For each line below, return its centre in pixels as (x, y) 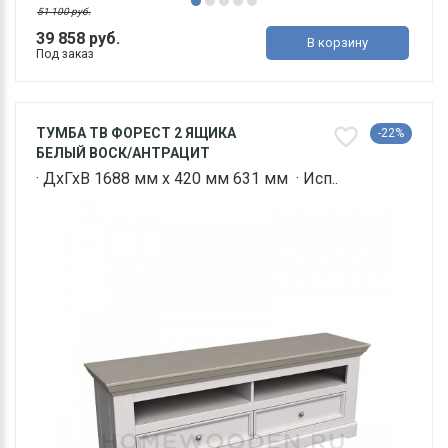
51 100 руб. (64, 12)
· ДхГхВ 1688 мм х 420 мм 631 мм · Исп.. (187, 179)
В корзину (338, 43)
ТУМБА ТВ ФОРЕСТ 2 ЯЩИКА (136, 133)
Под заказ (65, 54)
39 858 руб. (78, 39)
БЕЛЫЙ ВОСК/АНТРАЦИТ (123, 153)
